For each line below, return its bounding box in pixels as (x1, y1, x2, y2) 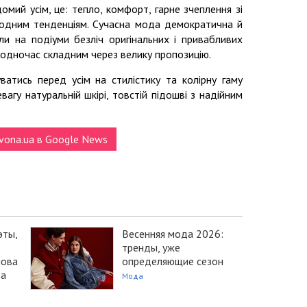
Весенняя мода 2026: (122, 227, 223, 241)
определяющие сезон (122, 254, 223, 269)
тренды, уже (122, 241, 180, 255)
